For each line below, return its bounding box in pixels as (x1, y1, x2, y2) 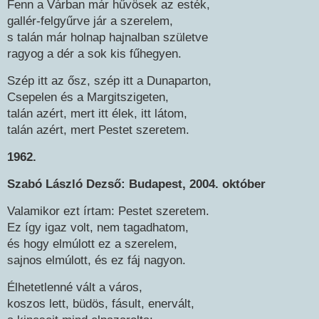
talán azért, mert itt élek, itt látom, (7, 107, 187, 120)
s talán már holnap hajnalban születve (7, 31, 208, 44)
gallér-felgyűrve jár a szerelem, (7, 14, 173, 28)
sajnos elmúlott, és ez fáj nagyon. (7, 253, 186, 267)
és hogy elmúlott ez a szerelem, (7, 237, 177, 251)
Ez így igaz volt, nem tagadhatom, (7, 221, 189, 234)
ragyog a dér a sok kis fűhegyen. (7, 47, 182, 61)
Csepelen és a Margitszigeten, (7, 90, 169, 104)
